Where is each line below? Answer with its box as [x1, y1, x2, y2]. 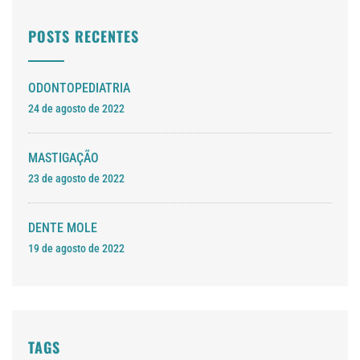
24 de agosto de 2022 [28, 102, 125, 116]
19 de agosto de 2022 [28, 242, 125, 256]
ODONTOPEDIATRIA [28, 80, 130, 96]
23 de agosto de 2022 [28, 172, 125, 186]
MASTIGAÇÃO [28, 150, 99, 166]
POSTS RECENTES [28, 26, 139, 47]
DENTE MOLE [28, 220, 97, 236]
